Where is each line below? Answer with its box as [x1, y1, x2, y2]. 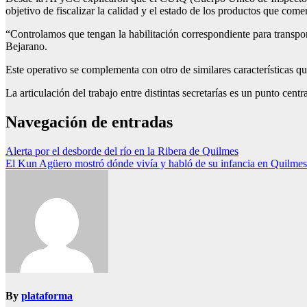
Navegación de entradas [5, 113, 173, 132]
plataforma [21, 290, 73, 302]
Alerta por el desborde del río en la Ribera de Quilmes [5, 145, 238, 158]
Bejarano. [5, 40, 47, 53]
